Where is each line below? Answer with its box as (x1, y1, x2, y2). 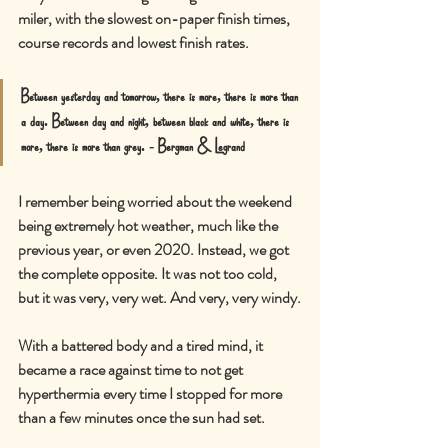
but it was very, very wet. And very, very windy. (18, 285, 301, 309)
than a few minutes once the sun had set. (18, 405, 265, 429)
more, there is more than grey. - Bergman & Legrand (21, 138, 245, 155)
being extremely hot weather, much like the (18, 213, 281, 237)
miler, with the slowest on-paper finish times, (18, 6, 293, 30)
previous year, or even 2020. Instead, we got (18, 237, 292, 261)
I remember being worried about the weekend (18, 189, 295, 213)
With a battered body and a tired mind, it (18, 333, 266, 357)
